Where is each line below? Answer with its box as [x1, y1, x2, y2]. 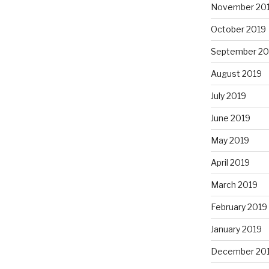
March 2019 [210, 180, 258, 190]
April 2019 [210, 157, 250, 168]
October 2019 [210, 24, 266, 35]
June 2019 [210, 113, 250, 124]
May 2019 [210, 135, 249, 146]
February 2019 [210, 202, 267, 213]
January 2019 [210, 224, 262, 235]
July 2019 [210, 91, 246, 101]
